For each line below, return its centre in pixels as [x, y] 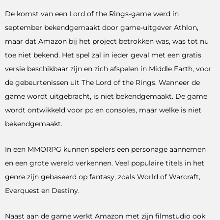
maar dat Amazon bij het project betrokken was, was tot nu [107, 41]
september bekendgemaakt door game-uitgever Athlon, [102, 27]
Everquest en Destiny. [42, 190]
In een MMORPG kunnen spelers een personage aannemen [105, 149]
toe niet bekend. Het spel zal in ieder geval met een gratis [103, 55]
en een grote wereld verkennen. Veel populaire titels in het [105, 163]
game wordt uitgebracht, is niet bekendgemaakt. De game [106, 96]
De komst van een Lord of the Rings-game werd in [92, 14]
